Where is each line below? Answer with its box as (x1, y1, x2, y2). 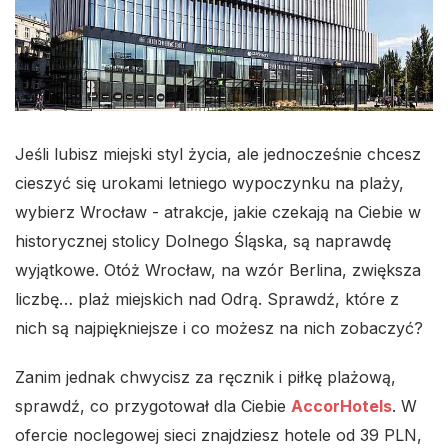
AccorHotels (291, 396, 392, 416)
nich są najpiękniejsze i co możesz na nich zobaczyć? (15, 318, 423, 338)
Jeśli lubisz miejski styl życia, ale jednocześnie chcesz (15, 144, 421, 164)
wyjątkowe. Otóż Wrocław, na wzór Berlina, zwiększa (15, 260, 421, 280)
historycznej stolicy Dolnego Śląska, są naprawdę (15, 231, 391, 251)
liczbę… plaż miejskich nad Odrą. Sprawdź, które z (15, 289, 399, 309)
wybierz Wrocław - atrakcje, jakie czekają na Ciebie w (15, 202, 421, 222)
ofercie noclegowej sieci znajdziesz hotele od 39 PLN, (15, 425, 422, 445)
